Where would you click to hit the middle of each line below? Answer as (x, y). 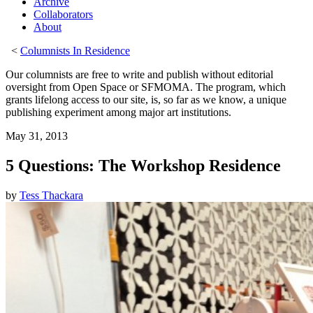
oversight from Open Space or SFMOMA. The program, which (146, 87)
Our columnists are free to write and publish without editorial (139, 74)
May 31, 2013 (37, 136)
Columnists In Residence (75, 51)
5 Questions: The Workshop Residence (143, 165)
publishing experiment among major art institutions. (118, 112)
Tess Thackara (51, 195)
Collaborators (63, 14)
